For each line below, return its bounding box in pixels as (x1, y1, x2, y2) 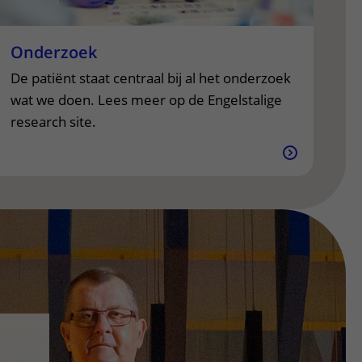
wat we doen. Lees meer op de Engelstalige (11, 90, 283, 109)
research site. (11, 112, 97, 131)
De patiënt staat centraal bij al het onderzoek (11, 69, 292, 87)
